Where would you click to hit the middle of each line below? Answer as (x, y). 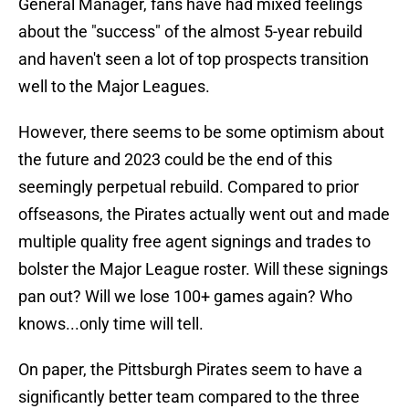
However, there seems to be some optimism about (201, 132)
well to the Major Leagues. (114, 87)
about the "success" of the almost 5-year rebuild (190, 32)
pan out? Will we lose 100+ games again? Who (185, 297)
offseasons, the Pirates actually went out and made (204, 215)
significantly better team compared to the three (189, 397)
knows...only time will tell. (111, 324)
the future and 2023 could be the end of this (175, 160)
